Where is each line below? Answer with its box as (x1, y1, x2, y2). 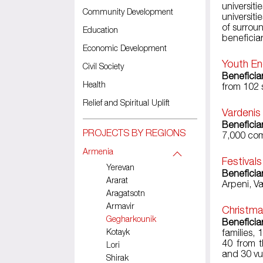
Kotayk (106, 227, 130, 237)
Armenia (83, 146, 113, 156)
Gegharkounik (106, 214, 156, 224)
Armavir (106, 201, 134, 211)
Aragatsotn (106, 188, 145, 198)
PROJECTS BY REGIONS (83, 127, 186, 138)
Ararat (106, 175, 128, 185)
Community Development (83, 6, 173, 16)
